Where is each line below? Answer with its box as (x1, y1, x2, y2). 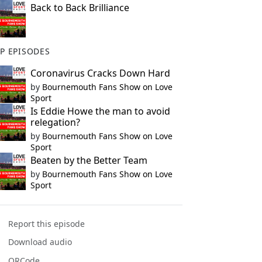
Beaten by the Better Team (30, 154, 147, 167)
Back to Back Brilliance (30, 1, 129, 14)
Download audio (8, 236, 73, 248)
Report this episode (8, 218, 85, 230)
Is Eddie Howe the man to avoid (30, 105, 170, 118)
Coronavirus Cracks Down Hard (30, 67, 170, 80)
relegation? (30, 116, 80, 129)
